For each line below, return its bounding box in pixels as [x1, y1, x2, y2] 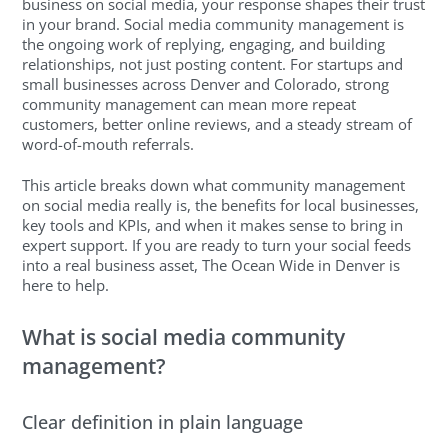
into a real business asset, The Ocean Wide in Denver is [22, 254, 401, 275]
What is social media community [22, 323, 346, 352]
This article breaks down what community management [22, 174, 406, 195]
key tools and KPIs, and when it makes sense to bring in [22, 214, 404, 235]
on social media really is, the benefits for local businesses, [22, 194, 420, 215]
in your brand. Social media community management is [22, 14, 405, 35]
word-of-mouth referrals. [22, 134, 195, 155]
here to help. [22, 274, 110, 295]
